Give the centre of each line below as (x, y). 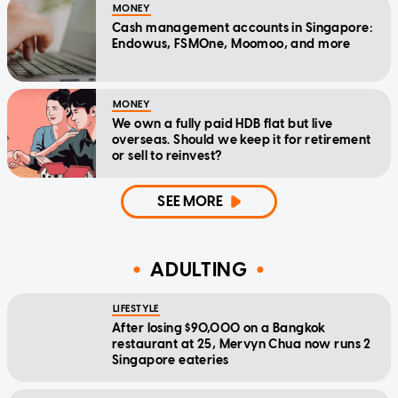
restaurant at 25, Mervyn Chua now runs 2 (242, 344)
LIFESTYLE (136, 308)
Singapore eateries (171, 360)
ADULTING (199, 270)
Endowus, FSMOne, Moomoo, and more (231, 44)
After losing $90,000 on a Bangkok (219, 328)
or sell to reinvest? (167, 155)
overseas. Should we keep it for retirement (242, 139)
